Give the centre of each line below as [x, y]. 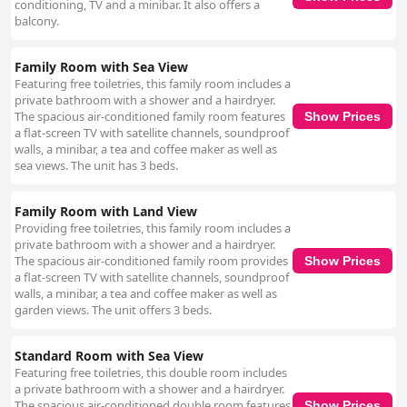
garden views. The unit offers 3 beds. [113, 310]
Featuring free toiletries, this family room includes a [153, 84]
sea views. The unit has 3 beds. [96, 166]
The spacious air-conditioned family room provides [151, 261]
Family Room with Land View [106, 212]
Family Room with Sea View [101, 67]
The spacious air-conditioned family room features [150, 117]
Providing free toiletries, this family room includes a [153, 228]
